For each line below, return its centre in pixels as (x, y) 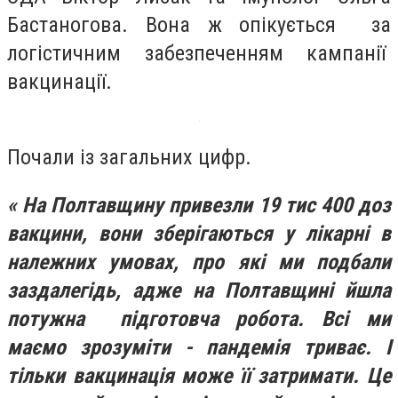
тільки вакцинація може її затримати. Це (199, 375)
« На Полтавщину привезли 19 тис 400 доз (199, 205)
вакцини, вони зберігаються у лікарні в (199, 233)
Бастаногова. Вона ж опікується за (199, 24)
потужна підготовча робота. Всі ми (199, 318)
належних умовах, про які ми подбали (199, 262)
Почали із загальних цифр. (129, 158)
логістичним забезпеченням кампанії (199, 53)
